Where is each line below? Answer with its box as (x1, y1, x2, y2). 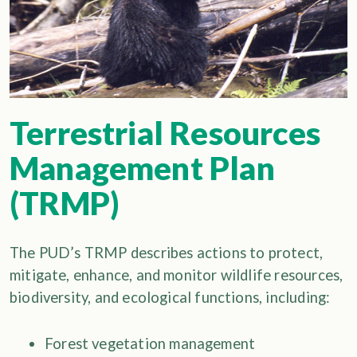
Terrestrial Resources (10, 114, 320, 153)
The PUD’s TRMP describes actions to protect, (10, 244, 324, 262)
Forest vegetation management (45, 335, 256, 353)
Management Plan (10, 149, 275, 188)
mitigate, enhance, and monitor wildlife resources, (10, 266, 343, 284)
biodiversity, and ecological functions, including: (10, 288, 331, 307)
